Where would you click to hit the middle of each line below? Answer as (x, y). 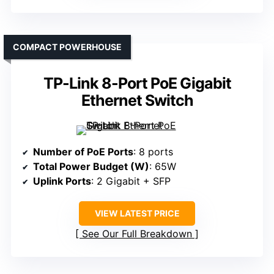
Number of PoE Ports (83, 152)
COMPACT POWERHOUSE (67, 47)
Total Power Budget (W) (91, 167)
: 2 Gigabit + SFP (131, 181)
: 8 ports (153, 152)
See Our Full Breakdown (137, 234)
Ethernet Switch (137, 101)
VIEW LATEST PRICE (137, 213)
